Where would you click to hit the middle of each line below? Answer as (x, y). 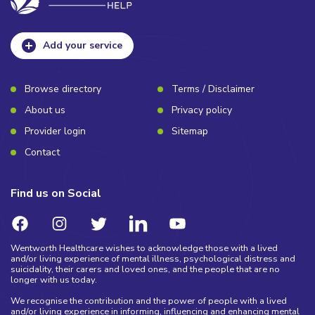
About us (45, 110)
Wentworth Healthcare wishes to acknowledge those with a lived (144, 248)
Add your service (83, 46)
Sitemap (190, 131)
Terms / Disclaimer (213, 89)
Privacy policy (202, 110)
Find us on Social (56, 193)
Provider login (55, 131)
